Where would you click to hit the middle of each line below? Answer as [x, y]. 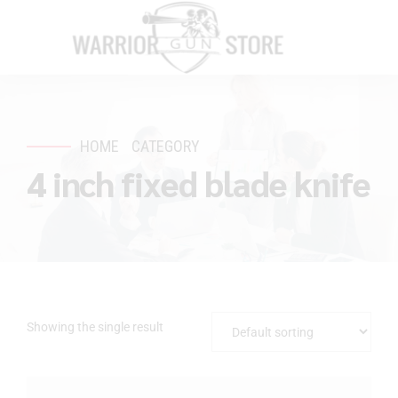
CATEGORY [166, 146]
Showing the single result [95, 326]
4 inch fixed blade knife [199, 183]
